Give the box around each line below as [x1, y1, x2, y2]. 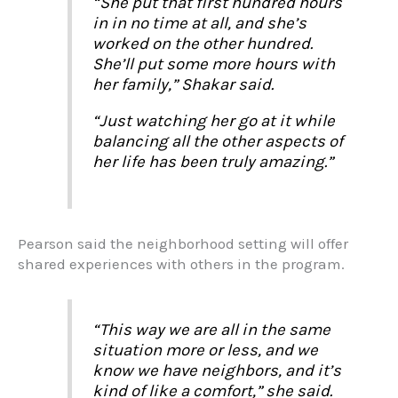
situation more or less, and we [92, 339, 318, 360]
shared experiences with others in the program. [18, 255, 345, 274]
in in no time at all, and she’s [92, 12, 306, 33]
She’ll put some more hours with [92, 53, 335, 74]
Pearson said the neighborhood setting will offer [18, 235, 348, 253]
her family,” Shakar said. [92, 74, 274, 94]
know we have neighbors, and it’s [92, 360, 341, 380]
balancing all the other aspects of [92, 131, 343, 152]
